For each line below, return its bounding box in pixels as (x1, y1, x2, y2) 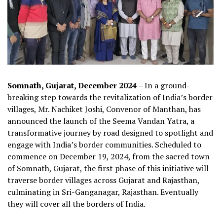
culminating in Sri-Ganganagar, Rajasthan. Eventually (7, 186, 198, 198)
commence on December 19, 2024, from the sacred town (7, 151, 210, 162)
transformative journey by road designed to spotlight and (7, 127, 213, 139)
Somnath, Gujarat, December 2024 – (7, 80, 145, 91)
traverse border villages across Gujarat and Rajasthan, (7, 175, 199, 186)
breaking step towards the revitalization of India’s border (7, 92, 213, 103)
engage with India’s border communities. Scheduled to (7, 139, 201, 150)
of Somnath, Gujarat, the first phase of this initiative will (7, 163, 209, 174)
